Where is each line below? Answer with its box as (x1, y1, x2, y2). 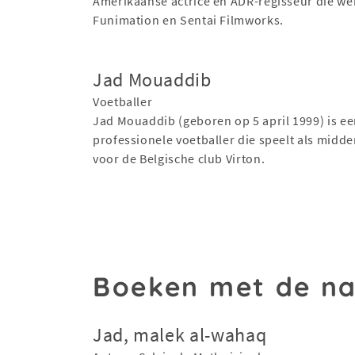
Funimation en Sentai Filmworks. (93, 11, 284, 28)
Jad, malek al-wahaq (93, 322, 267, 347)
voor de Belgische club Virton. (93, 150, 265, 166)
